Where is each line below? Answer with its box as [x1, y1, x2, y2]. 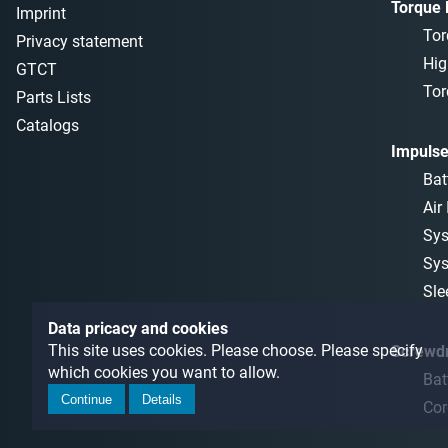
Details [142, 391, 182, 407]
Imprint [16, 4, 66, 24]
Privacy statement [16, 32, 143, 52]
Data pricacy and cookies [48, 319, 228, 339]
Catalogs [16, 116, 79, 136]
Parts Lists [16, 88, 91, 108]
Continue [61, 391, 112, 407]
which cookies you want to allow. [48, 363, 280, 383]
